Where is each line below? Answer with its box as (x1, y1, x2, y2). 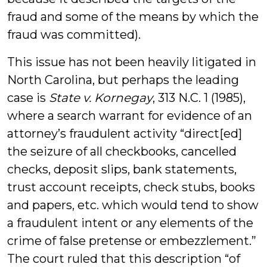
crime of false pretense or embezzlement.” (7, 234, 256, 248)
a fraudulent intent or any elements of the (7, 216, 253, 230)
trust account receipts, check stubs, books (7, 180, 255, 194)
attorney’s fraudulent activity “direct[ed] (7, 126, 242, 141)
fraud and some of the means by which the (7, 10, 259, 24)
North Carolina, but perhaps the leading (7, 73, 239, 87)
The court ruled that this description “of (7, 252, 240, 266)
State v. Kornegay (46, 91, 153, 105)
